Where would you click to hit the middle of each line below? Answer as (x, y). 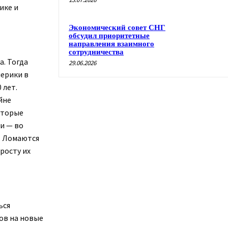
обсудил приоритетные (109, 36)
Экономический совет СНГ (117, 27)
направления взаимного (111, 44)
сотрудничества (96, 52)
